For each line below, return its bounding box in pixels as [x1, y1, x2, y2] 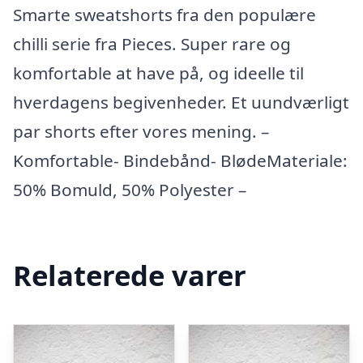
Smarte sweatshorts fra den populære [13, 3, 316, 26]
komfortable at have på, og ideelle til [13, 62, 304, 84]
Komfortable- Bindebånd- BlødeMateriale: [13, 149, 348, 172]
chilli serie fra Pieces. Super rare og [13, 32, 291, 55]
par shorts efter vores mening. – [13, 120, 269, 143]
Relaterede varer [13, 255, 246, 294]
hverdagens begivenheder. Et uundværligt [13, 91, 349, 113]
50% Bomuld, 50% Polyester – [13, 178, 246, 201]
